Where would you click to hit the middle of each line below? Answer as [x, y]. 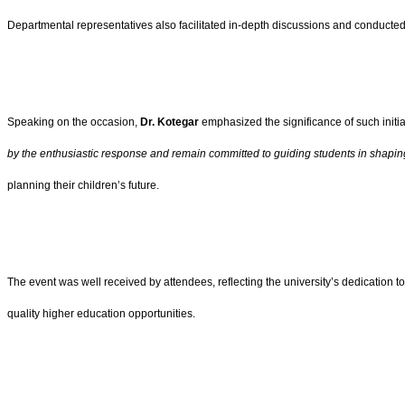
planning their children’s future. [83, 186]
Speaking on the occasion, [74, 122]
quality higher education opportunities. [101, 314]
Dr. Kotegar [170, 122]
